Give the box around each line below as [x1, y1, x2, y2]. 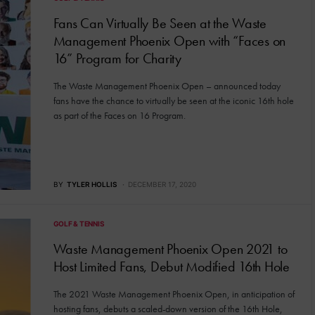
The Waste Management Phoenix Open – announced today [53, 79, 281, 93]
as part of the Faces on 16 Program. [53, 109, 186, 122]
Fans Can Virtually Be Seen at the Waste [53, 14, 266, 33]
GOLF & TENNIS [53, 219, 105, 228]
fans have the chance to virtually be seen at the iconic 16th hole [53, 94, 294, 108]
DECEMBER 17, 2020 [127, 180, 196, 188]
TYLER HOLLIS [66, 180, 117, 188]
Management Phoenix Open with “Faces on [53, 32, 285, 51]
